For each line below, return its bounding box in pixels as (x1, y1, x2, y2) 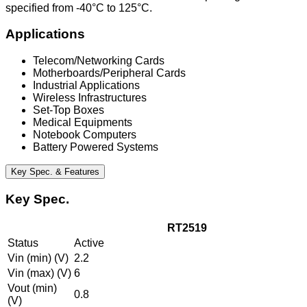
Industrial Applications (33, 79, 140, 92)
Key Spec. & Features (11, 167, 99, 177)
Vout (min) (8, 282, 57, 294)
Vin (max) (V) (8, 267, 71, 279)
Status (8, 236, 38, 249)
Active (74, 236, 104, 249)
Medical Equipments (33, 116, 132, 129)
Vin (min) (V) (8, 251, 69, 264)
